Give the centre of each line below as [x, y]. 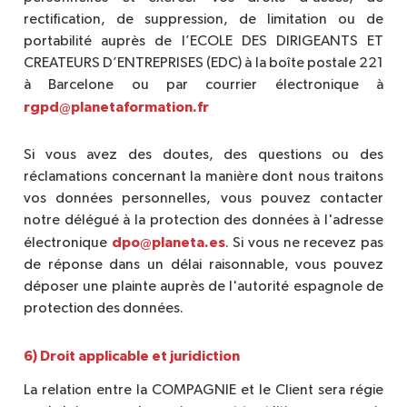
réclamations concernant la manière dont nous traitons [203, 178]
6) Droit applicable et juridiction [132, 357]
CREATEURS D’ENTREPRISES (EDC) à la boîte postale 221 [203, 64]
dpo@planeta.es [168, 243]
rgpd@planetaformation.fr [116, 108]
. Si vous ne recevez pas [304, 244]
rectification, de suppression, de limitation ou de [203, 20]
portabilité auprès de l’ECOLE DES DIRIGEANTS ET [203, 42]
